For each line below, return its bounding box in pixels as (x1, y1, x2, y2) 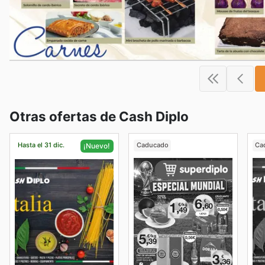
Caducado (136, 141, 169, 150)
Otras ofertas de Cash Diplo (9, 108, 189, 124)
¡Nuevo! (83, 141, 111, 150)
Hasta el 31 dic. (17, 141, 64, 150)
